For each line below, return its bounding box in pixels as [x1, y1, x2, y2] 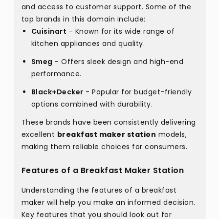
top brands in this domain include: [21, 14, 146, 24]
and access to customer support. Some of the [21, 2, 191, 12]
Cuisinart [31, 26, 66, 36]
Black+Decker [31, 87, 84, 97]
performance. [31, 69, 82, 79]
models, [156, 130, 187, 139]
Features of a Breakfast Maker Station [21, 165, 184, 176]
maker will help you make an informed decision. [21, 197, 196, 207]
